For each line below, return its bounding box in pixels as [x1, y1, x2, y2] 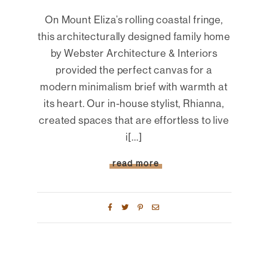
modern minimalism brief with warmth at [40, 80, 228, 93]
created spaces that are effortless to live [39, 113, 229, 126]
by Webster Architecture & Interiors [50, 46, 218, 59]
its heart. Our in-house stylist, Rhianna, [44, 96, 224, 109]
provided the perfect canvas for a [56, 63, 212, 76]
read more [112, 157, 159, 169]
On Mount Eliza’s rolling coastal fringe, [44, 13, 223, 26]
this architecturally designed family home [38, 29, 230, 42]
